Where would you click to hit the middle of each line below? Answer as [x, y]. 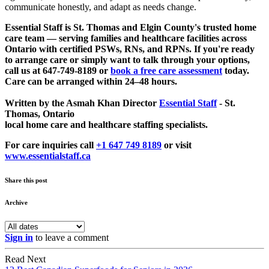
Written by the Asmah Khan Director [82, 103]
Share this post [26, 180]
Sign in [19, 238]
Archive [16, 203]
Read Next [25, 259]
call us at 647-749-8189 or [58, 71]
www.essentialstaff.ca [48, 156]
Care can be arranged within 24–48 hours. [91, 82]
